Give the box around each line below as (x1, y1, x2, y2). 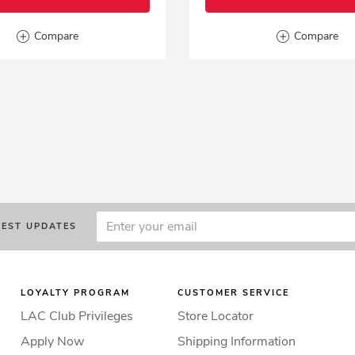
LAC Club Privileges (20, 307, 133, 325)
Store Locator (177, 307, 254, 325)
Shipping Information (177, 333, 296, 350)
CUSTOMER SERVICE (177, 287, 289, 299)
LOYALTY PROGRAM (20, 287, 130, 299)
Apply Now (20, 333, 84, 350)
